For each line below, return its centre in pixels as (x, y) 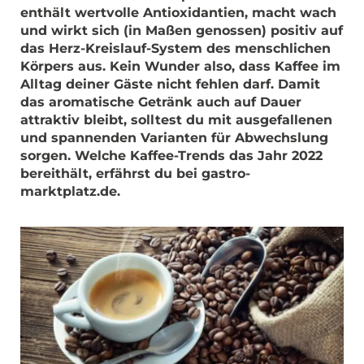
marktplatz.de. (70, 191)
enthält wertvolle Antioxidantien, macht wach (178, 13)
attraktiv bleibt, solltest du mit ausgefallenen (176, 120)
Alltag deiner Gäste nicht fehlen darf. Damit (170, 84)
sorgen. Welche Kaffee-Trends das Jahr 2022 (171, 156)
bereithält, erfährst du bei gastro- (135, 173)
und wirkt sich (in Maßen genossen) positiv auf (182, 30)
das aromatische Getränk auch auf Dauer (161, 102)
